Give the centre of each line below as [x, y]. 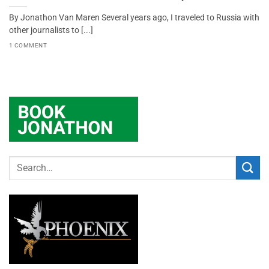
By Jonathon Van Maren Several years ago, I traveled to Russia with [134, 18]
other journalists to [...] [51, 30]
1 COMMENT [28, 45]
